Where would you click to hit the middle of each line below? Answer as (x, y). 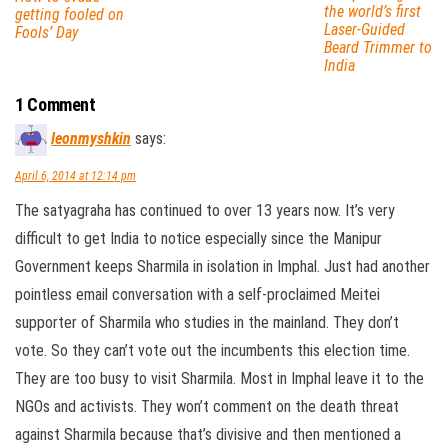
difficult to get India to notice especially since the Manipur (198, 239)
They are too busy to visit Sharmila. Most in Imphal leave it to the (219, 379)
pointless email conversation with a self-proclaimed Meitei (197, 295)
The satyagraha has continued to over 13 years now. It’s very (205, 211)
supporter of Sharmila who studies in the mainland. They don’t (207, 323)
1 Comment (55, 105)
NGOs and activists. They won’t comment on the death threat (207, 407)
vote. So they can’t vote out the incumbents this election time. (212, 351)
